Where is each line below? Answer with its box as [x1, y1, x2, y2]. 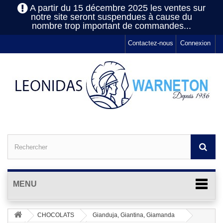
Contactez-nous [128, 39, 173, 47]
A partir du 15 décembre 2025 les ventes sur [28, 3, 206, 13]
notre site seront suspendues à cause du [31, 12, 192, 22]
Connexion [180, 39, 211, 47]
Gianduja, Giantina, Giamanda [93, 211, 175, 219]
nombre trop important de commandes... [32, 21, 191, 31]
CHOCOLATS [37, 211, 74, 219]
